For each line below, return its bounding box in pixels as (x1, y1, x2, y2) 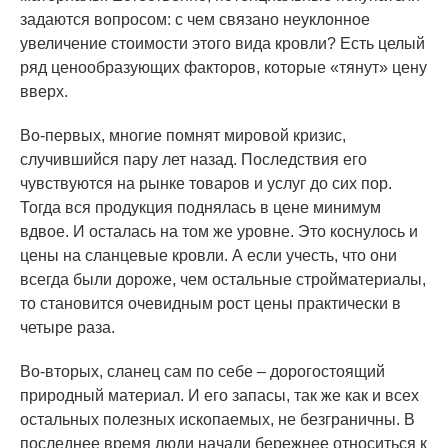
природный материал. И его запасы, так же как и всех (20, 387, 419, 404)
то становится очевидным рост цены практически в (20, 295, 401, 312)
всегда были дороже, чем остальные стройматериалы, (20, 271, 426, 288)
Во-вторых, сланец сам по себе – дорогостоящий (20, 363, 385, 380)
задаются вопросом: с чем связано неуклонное (20, 11, 370, 28)
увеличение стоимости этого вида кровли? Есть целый (20, 35, 425, 52)
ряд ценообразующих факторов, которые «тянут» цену (20, 59, 427, 76)
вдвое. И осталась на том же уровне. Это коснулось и (20, 223, 418, 240)
